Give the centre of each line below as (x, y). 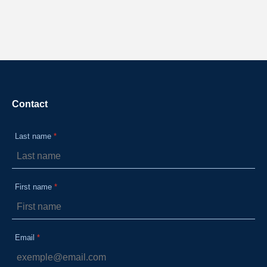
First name (33, 187)
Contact (30, 104)
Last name (33, 136)
